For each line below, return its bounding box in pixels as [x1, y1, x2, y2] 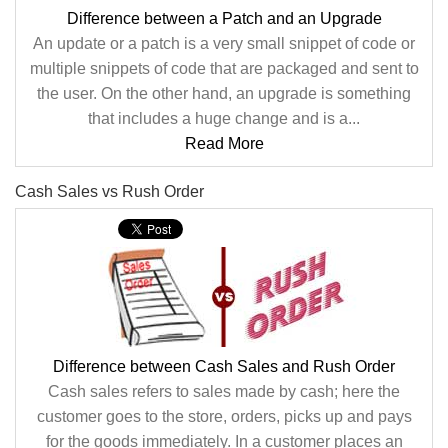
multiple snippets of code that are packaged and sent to [29, 60, 419, 77]
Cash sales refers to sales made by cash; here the [48, 383, 400, 400]
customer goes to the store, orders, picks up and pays [36, 408, 412, 425]
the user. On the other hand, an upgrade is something [37, 85, 411, 102]
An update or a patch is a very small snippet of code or [33, 35, 415, 52]
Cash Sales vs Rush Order [15, 183, 204, 200]
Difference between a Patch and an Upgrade [66, 10, 382, 27]
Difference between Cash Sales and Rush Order [53, 358, 395, 375]
